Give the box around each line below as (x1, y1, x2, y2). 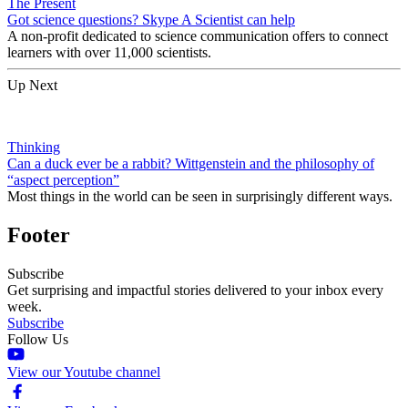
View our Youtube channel (7, 363, 160, 380)
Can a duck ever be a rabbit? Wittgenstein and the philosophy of (7, 155, 374, 171)
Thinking (7, 138, 60, 155)
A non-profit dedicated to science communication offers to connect (7, 27, 388, 44)
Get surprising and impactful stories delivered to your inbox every (7, 281, 383, 298)
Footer (7, 222, 70, 247)
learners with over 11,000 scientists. (7, 44, 211, 60)
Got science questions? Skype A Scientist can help (7, 11, 295, 27)
